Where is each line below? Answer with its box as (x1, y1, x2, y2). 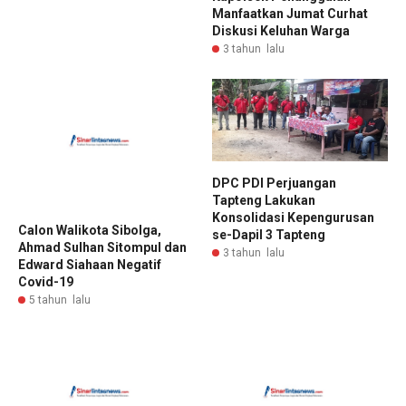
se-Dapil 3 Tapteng (212, 227, 325, 242)
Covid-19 (18, 274, 73, 289)
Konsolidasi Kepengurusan (212, 209, 374, 225)
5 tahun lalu (29, 293, 91, 306)
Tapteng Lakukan (212, 192, 315, 208)
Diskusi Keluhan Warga (212, 23, 350, 38)
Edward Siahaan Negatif (18, 256, 161, 272)
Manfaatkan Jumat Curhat (212, 5, 368, 21)
